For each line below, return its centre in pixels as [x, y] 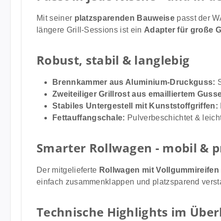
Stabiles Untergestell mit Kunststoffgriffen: [135, 106]
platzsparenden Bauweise [124, 18]
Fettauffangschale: [89, 118]
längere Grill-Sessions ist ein [90, 30]
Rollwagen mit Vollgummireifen [159, 170]
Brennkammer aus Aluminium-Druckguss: [134, 82]
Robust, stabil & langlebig [113, 60]
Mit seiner [55, 18]
